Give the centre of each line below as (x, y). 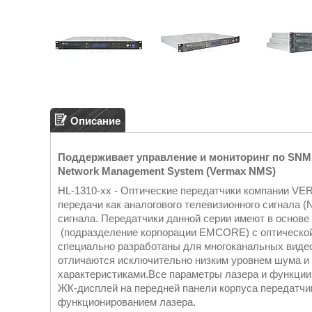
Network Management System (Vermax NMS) (167, 171)
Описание (95, 120)
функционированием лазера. (127, 302)
